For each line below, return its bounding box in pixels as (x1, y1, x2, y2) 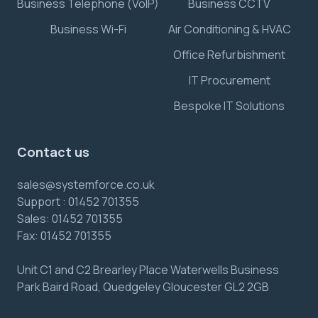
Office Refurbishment (173, 47, 285, 63)
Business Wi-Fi (50, 21, 126, 38)
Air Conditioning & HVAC (168, 21, 291, 38)
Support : (17, 194, 68, 210)
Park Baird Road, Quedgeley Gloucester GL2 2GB (17, 279, 269, 295)
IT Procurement (188, 72, 270, 89)
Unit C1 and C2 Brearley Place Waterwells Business (17, 262, 279, 278)
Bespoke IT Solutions (174, 98, 285, 114)
